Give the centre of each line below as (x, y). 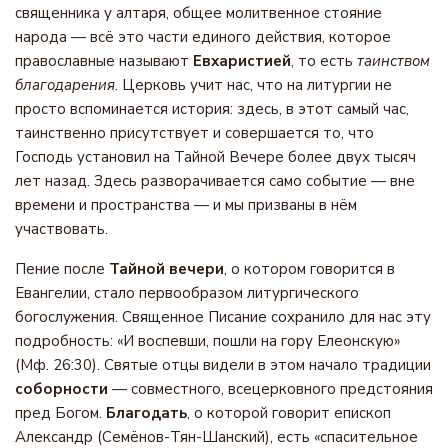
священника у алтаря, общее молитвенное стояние (198, 13)
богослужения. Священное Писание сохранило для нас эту (223, 317)
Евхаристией (242, 61)
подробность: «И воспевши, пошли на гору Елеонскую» (207, 341)
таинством (393, 61)
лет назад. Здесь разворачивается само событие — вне (215, 181)
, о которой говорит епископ (289, 413)
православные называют (104, 61)
